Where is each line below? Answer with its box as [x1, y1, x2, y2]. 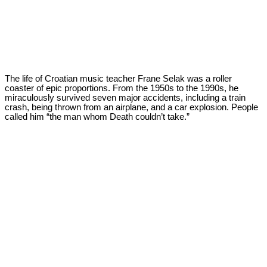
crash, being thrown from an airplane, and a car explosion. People [5, 102, 258, 112]
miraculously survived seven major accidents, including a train [5, 92, 246, 103]
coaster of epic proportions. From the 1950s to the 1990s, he [5, 83, 238, 93]
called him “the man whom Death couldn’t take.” [5, 111, 190, 122]
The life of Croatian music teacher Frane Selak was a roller [5, 73, 232, 83]
